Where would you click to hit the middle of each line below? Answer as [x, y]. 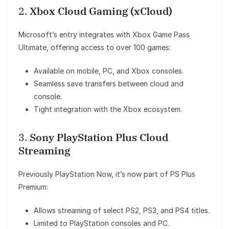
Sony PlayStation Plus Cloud [99, 138]
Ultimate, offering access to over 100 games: [95, 48]
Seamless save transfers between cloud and [109, 84]
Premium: [33, 187]
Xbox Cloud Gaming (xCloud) [101, 11]
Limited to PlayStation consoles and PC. [101, 223]
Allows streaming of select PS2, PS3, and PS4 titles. [122, 211]
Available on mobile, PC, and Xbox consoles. [109, 71]
